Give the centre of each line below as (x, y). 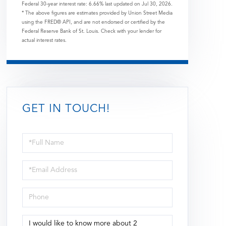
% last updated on (120, 4)
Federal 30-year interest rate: (55, 4)
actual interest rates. (44, 41)
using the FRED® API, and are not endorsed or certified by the (93, 22)
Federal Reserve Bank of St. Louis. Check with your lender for (91, 32)
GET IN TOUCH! (66, 109)
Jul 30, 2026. (157, 4)
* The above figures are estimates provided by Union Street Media (97, 13)
